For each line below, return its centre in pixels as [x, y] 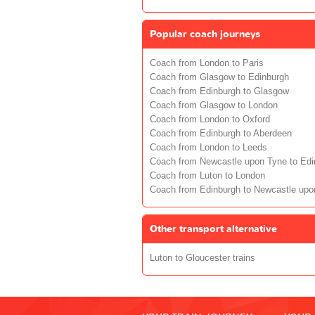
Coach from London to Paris [207, 63]
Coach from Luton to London [207, 175]
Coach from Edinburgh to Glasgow [219, 91]
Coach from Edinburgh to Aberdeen [221, 133]
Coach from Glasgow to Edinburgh [219, 77]
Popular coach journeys [205, 34]
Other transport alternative [213, 229]
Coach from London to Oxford [210, 119]
